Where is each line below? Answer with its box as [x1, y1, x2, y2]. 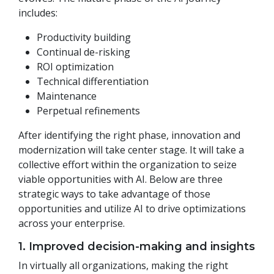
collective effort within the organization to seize [18, 158, 237, 172]
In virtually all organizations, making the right [18, 259, 228, 273]
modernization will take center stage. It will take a [18, 143, 244, 157]
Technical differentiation [37, 75, 149, 89]
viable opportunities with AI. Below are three [18, 172, 223, 187]
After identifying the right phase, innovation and [18, 128, 240, 143]
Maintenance [37, 89, 97, 103]
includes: [18, 6, 57, 20]
